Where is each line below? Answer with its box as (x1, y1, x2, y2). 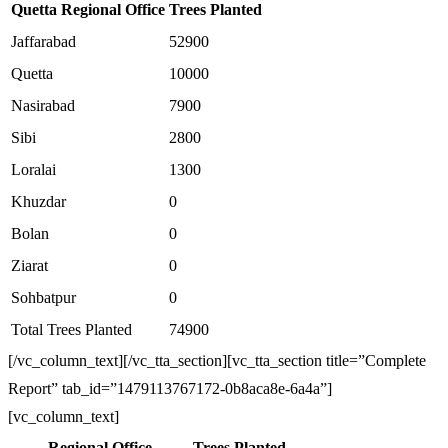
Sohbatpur (11, 289, 76, 306)
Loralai (11, 161, 56, 178)
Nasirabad (11, 97, 75, 114)
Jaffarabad (11, 33, 76, 50)
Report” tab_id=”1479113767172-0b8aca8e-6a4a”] (8, 380, 332, 397)
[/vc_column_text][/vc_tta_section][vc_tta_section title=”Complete (8, 352, 426, 369)
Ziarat (11, 257, 48, 274)
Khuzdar (11, 193, 66, 210)
